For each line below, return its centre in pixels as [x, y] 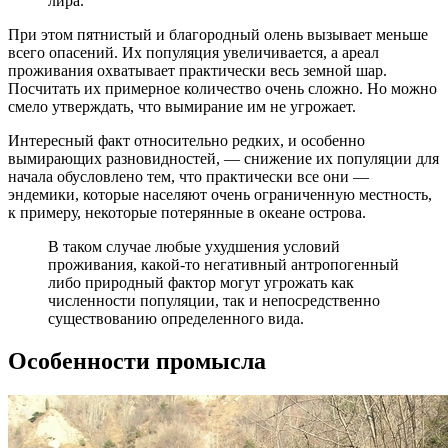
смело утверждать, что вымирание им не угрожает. [182, 106]
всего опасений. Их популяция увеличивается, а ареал [193, 52]
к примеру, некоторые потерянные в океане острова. [187, 212]
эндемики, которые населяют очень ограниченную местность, [220, 194]
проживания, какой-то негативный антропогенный [223, 264]
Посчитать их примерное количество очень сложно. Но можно [222, 88]
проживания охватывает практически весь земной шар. [197, 70]
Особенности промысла [137, 360]
